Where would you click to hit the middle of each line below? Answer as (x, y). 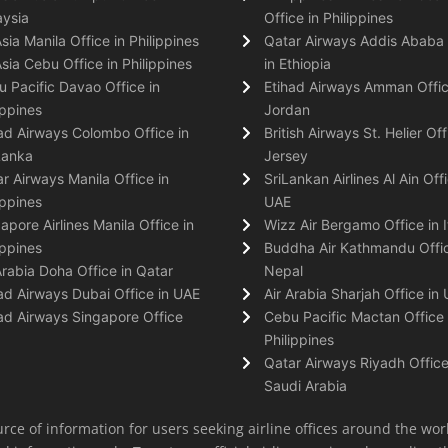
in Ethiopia (297, 63)
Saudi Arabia (305, 385)
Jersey (286, 155)
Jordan (287, 109)
